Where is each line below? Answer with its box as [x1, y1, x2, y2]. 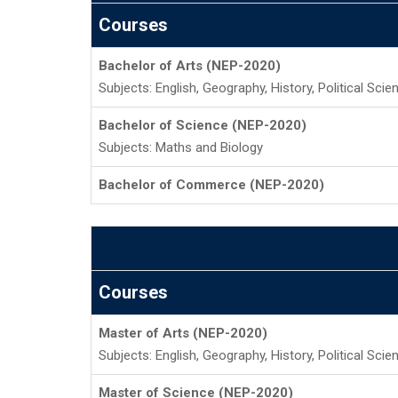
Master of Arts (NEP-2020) [99, 325, 267, 341]
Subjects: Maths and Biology [99, 139, 263, 155]
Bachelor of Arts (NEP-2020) [99, 58, 281, 74]
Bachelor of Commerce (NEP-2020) [99, 177, 324, 193]
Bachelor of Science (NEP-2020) [99, 117, 306, 133]
